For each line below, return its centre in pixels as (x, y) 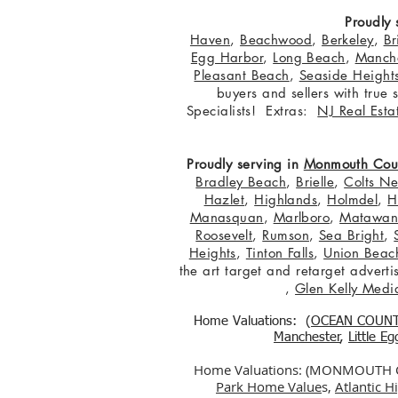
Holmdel (353, 199)
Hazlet (224, 199)
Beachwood (276, 40)
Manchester (307, 337)
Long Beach (309, 57)
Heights (212, 253)
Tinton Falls (280, 253)
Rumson (286, 235)
